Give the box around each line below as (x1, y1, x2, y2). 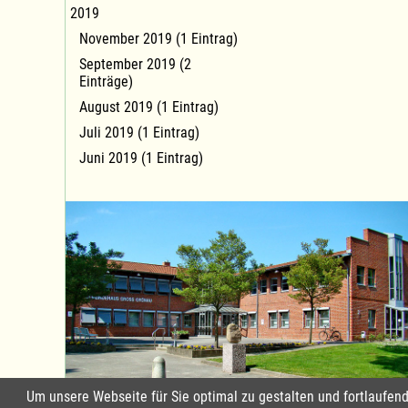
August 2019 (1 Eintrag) (79, 97, 219, 116)
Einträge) (79, 72, 133, 90)
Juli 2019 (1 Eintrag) (79, 123, 199, 141)
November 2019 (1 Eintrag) (79, 29, 238, 47)
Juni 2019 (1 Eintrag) (79, 148, 203, 167)
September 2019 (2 (79, 55, 191, 73)
